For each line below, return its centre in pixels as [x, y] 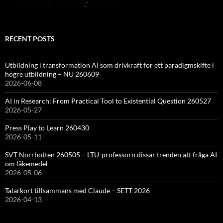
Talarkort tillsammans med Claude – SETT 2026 [77, 190]
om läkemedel [26, 164]
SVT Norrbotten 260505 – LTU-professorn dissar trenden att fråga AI [111, 155]
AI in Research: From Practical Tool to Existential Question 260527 [108, 101]
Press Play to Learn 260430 [47, 128]
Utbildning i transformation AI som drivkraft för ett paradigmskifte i [110, 65]
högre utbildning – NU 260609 [52, 74]
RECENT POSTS [30, 39]
